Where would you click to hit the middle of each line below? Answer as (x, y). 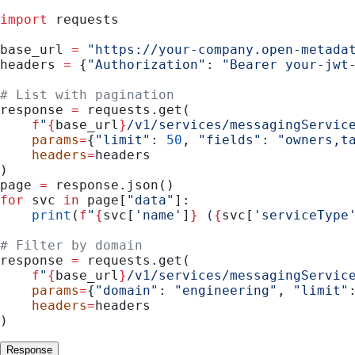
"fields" (230, 139)
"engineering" (226, 290)
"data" (151, 200)
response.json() (111, 185)
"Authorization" (147, 64)
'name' (158, 215)
